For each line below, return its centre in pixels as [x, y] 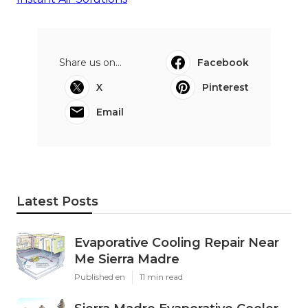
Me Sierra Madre [127, 259]
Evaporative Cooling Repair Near [177, 242]
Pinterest [225, 87]
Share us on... [90, 62]
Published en [100, 276]
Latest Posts [57, 201]
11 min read [161, 276]
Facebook [223, 62]
